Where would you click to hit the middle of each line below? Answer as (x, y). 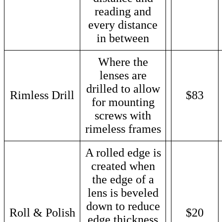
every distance (123, 25)
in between (123, 38)
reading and (123, 11)
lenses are (123, 75)
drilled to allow (123, 88)
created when (123, 166)
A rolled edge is (123, 152)
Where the (123, 62)
